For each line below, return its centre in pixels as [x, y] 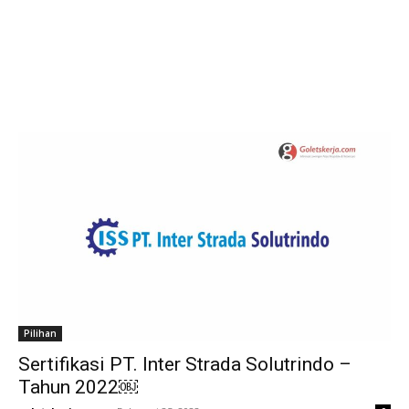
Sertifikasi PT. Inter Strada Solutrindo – [185, 365]
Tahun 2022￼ [78, 388]
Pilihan [40, 334]
